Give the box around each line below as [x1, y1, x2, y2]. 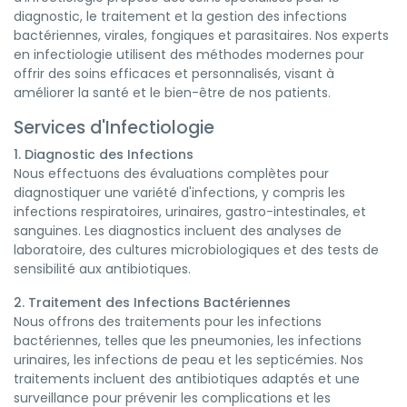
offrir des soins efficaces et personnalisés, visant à [14, 65, 334, 83]
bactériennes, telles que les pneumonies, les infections [14, 332, 362, 350]
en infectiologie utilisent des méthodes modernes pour [14, 45, 364, 64]
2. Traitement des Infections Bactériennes [14, 293, 291, 312]
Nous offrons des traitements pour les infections [14, 313, 322, 331]
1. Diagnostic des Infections [14, 145, 194, 164]
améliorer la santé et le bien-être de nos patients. [14, 84, 331, 102]
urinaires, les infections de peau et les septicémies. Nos [14, 351, 363, 369]
